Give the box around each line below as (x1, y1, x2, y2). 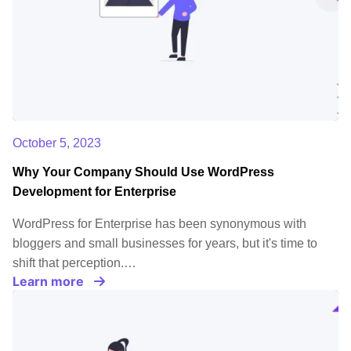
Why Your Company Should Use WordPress (13, 165, 274, 179)
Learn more (13, 273, 84, 289)
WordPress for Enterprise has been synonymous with (13, 216, 306, 230)
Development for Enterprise (13, 184, 176, 198)
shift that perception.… (13, 255, 136, 270)
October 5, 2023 (13, 136, 101, 150)
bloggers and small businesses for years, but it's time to (13, 236, 317, 250)
